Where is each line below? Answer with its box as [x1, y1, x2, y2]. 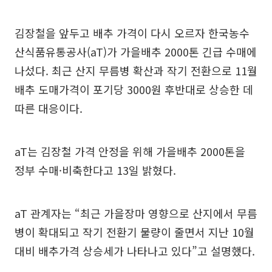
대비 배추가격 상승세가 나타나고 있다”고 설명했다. [15, 243, 255, 259]
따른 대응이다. [15, 100, 83, 117]
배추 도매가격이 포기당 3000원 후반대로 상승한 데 [15, 81, 253, 98]
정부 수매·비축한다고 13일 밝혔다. [15, 162, 176, 178]
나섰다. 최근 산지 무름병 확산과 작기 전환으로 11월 [15, 63, 257, 79]
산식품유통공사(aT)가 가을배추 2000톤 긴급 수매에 [15, 44, 257, 60]
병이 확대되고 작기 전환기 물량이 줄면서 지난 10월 [15, 224, 254, 240]
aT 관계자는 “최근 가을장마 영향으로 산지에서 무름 [15, 205, 257, 222]
